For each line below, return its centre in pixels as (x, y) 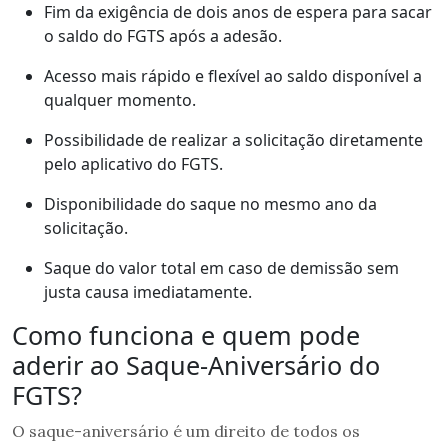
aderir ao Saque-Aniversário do (196, 364)
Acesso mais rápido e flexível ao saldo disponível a (233, 75)
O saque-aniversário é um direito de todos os (186, 430)
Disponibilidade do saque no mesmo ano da (210, 203)
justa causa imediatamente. (148, 291)
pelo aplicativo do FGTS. (133, 163)
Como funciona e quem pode (186, 334)
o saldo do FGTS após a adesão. (163, 35)
